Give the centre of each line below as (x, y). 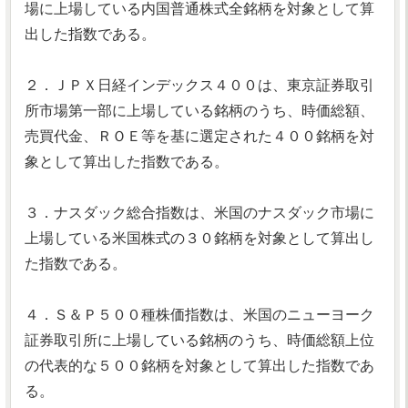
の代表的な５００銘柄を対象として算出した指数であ (199, 366)
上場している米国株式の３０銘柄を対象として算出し (199, 238)
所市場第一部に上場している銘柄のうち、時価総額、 (199, 111)
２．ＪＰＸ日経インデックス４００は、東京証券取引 (199, 85)
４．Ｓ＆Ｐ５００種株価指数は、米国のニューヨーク (199, 315)
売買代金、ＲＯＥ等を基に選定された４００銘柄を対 (199, 136)
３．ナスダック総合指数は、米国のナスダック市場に (199, 213)
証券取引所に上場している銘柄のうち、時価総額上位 (199, 340)
